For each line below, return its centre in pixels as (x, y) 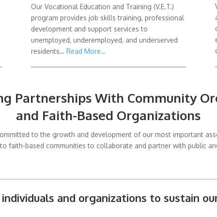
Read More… (86, 51)
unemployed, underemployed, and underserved (104, 40)
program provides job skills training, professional (107, 17)
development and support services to (89, 29)
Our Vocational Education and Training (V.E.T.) (102, 6)
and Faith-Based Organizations (108, 115)
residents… (48, 51)
